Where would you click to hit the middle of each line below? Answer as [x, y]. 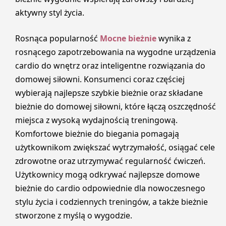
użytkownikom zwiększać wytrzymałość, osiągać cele [115, 148]
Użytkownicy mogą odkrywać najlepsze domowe [107, 175]
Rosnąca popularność [58, 39]
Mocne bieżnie [129, 39]
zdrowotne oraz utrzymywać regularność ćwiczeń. [110, 161]
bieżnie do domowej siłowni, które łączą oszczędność [116, 107]
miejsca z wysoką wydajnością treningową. [96, 120]
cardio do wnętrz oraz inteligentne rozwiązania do [110, 66]
